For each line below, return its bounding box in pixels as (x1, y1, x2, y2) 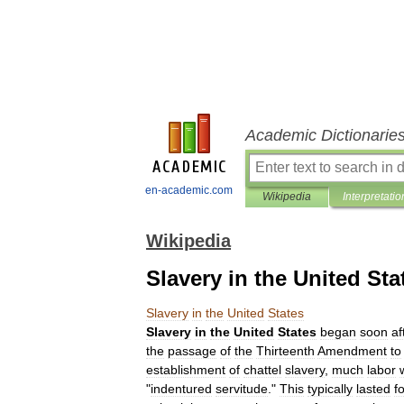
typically (308, 381, 353, 396)
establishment (146, 363, 225, 377)
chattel (243, 363, 281, 377)
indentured (151, 381, 212, 396)
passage (168, 344, 216, 358)
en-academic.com (145, 184, 233, 197)
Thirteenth (256, 344, 315, 358)
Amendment (317, 344, 387, 358)
